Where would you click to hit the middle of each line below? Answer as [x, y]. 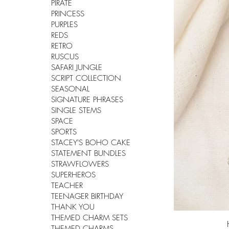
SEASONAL [70, 89]
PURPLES [64, 25]
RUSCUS [65, 57]
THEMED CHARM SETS [89, 218]
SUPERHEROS [73, 175]
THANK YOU [73, 207]
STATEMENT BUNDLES [88, 154]
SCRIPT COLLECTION [86, 78]
